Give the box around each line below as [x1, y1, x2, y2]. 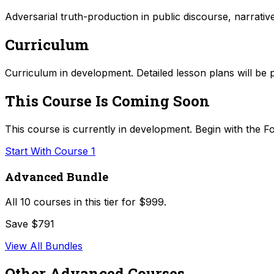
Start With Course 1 [5, 145, 95, 158]
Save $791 [5, 217, 54, 230]
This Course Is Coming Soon [5, 91, 210, 111]
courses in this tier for [31, 195, 136, 208]
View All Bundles [5, 239, 83, 252]
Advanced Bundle [5, 168, 108, 184]
